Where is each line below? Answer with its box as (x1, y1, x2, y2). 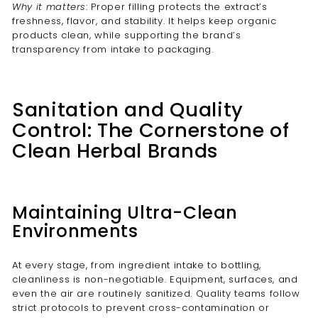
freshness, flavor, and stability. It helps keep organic (12, 14, 277, 28)
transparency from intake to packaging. (12, 43, 214, 56)
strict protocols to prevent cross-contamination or (12, 301, 270, 314)
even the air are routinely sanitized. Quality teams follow (12, 287, 300, 300)
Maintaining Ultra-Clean (12, 200, 238, 225)
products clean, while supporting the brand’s (12, 28, 241, 42)
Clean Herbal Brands (12, 138, 219, 164)
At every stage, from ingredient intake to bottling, (12, 258, 262, 272)
